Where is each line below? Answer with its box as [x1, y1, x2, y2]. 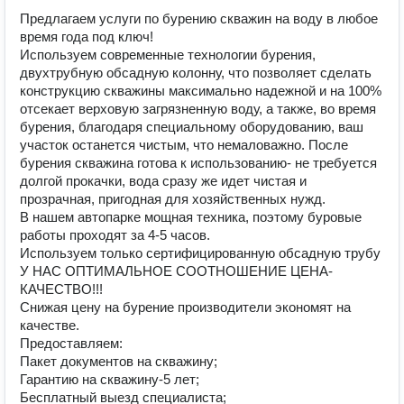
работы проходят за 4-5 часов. [20, 227, 210, 243]
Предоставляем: [20, 335, 123, 351]
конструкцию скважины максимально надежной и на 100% [20, 83, 381, 98]
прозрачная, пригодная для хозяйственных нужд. [20, 191, 326, 207]
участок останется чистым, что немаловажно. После [20, 137, 348, 152]
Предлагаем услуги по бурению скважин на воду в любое [20, 11, 378, 26]
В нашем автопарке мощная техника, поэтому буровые [20, 209, 362, 225]
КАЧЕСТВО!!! [20, 281, 103, 297]
